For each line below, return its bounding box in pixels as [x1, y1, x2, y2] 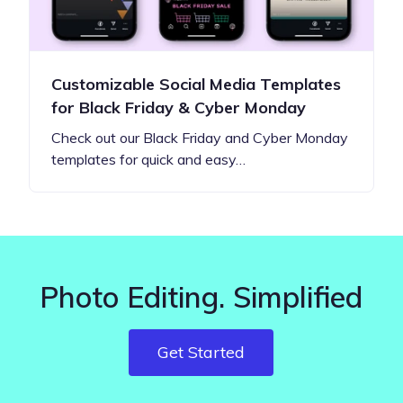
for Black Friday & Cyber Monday [51, 96, 306, 118]
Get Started [157, 341, 246, 363]
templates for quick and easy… [51, 149, 246, 168]
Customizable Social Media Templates [51, 73, 341, 94]
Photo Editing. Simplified [40, 278, 363, 315]
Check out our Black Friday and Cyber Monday [51, 128, 348, 147]
